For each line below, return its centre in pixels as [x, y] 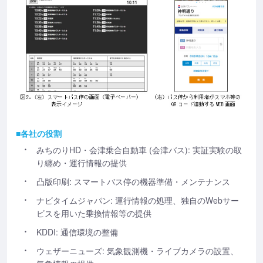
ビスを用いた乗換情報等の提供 [94, 213]
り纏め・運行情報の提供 [82, 163]
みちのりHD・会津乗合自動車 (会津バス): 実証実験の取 [139, 150]
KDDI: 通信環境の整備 [77, 232]
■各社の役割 [39, 134]
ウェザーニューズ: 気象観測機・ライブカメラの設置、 [137, 251]
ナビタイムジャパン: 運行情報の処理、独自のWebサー [138, 200]
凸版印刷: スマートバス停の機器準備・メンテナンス [133, 182]
